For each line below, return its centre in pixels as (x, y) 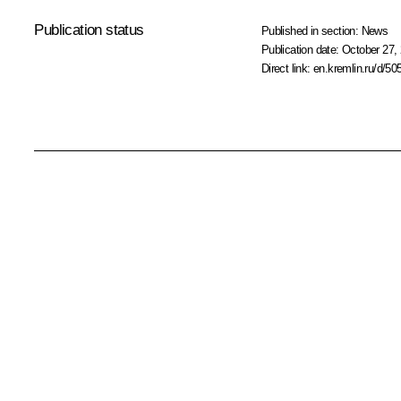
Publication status (89, 30)
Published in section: (311, 30)
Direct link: (287, 68)
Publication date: (302, 49)
